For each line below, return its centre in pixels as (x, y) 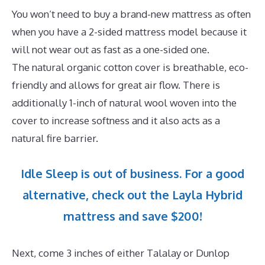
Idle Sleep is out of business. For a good (132, 173)
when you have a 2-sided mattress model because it (129, 32)
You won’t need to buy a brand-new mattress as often (131, 14)
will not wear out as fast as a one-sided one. (111, 50)
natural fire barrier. (55, 138)
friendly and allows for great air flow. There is (116, 85)
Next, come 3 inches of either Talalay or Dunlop (121, 253)
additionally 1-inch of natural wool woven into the (124, 103)
